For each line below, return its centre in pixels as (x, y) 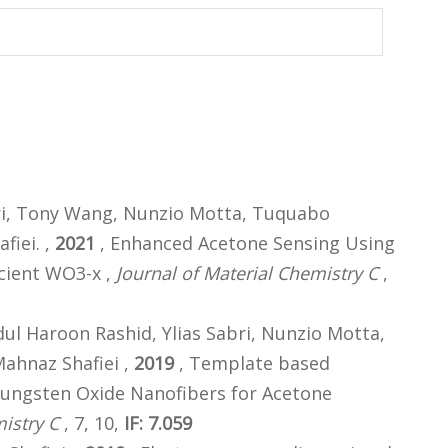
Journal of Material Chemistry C (247, 273)
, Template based (252, 363)
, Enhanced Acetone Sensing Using (245, 243)
